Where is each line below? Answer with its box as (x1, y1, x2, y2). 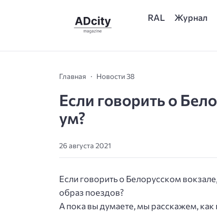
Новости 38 (96, 71, 135, 80)
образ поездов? (59, 187, 124, 198)
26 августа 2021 (59, 141, 111, 150)
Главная (59, 71, 86, 80)
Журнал (174, 12, 208, 23)
